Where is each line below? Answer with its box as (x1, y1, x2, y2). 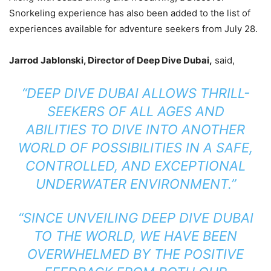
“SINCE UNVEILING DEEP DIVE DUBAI (18, 209, 253, 226)
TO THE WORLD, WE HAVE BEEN (34, 227, 237, 244)
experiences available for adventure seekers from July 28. (9, 22, 258, 34)
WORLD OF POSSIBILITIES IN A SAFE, (18, 139, 253, 155)
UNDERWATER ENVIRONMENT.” (35, 175, 236, 192)
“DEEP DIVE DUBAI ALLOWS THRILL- (21, 85, 250, 101)
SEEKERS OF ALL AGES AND (47, 103, 224, 119)
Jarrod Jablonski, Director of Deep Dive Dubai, (9, 54, 212, 66)
